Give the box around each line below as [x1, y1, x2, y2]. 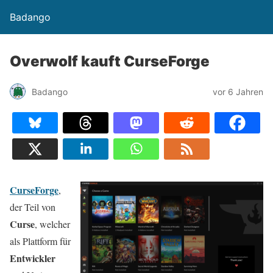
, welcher [35, 218, 70, 230]
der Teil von [10, 200, 55, 213]
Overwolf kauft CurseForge [10, 52, 210, 70]
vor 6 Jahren [213, 86, 263, 97]
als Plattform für [10, 235, 71, 247]
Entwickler [10, 251, 55, 265]
